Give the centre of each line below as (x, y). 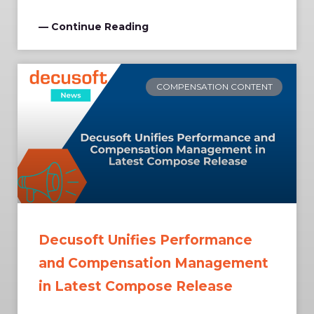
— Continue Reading (94, 26)
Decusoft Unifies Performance (145, 240)
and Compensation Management (153, 263)
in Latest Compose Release (136, 286)
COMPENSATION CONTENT (214, 86)
